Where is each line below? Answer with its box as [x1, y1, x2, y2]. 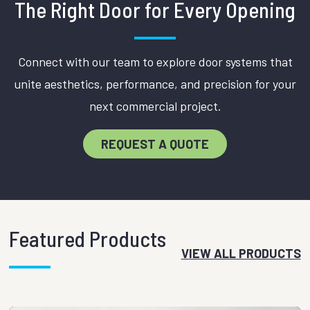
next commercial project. [89, 98, 221, 113]
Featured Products [9, 225, 167, 251]
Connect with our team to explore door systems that [17, 53, 293, 69]
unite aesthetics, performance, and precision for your [14, 75, 296, 91]
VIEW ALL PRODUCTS [181, 245, 301, 261]
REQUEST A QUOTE [101, 136, 209, 152]
